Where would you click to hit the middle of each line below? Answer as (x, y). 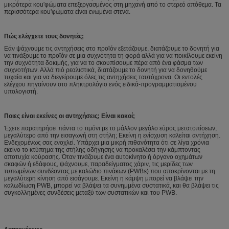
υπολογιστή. (21, 91)
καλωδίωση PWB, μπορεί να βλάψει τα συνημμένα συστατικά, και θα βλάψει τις (111, 185)
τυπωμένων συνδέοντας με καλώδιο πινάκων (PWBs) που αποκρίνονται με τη (110, 171)
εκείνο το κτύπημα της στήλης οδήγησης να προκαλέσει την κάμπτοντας (102, 150)
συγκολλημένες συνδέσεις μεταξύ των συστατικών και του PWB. (90, 192)
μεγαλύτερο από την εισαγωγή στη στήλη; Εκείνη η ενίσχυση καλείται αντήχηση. (112, 135)
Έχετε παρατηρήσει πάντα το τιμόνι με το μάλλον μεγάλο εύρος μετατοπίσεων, (110, 128)
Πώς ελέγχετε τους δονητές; (44, 36)
